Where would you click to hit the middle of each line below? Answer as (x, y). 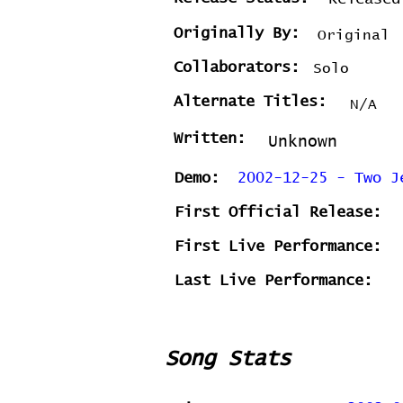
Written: (210, 139)
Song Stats (228, 359)
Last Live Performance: (273, 281)
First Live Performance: (278, 247)
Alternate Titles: (250, 102)
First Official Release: (278, 213)
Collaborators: (237, 68)
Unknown (303, 142)
